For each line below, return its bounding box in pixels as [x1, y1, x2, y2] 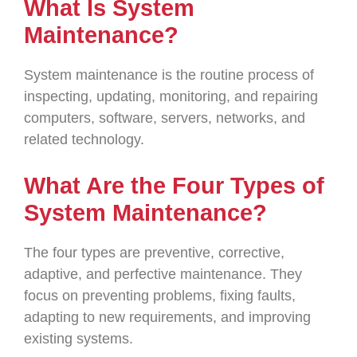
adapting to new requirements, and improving [24, 309, 311, 325]
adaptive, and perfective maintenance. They [24, 266, 302, 282]
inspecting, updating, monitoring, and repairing [24, 88, 318, 104]
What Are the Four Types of [24, 173, 324, 198]
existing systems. [24, 331, 133, 347]
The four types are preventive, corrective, [24, 245, 284, 261]
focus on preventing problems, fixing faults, [24, 288, 296, 304]
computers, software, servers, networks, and [24, 110, 305, 126]
